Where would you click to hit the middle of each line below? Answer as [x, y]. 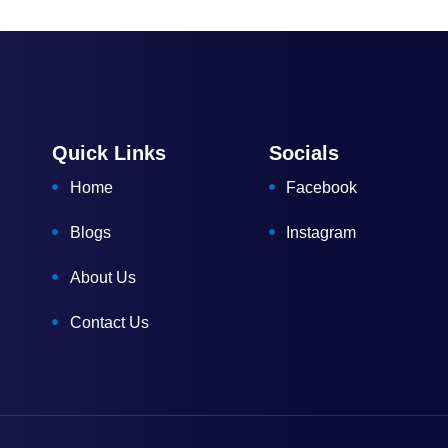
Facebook [322, 187]
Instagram [321, 232]
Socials [303, 152]
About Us [102, 277]
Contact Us [109, 322]
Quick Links [109, 152]
